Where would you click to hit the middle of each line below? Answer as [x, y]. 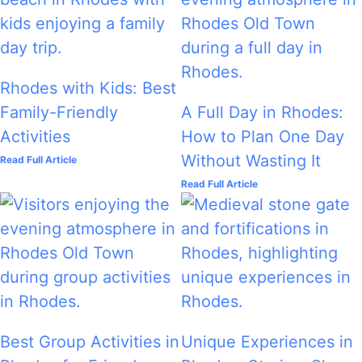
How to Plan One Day [263, 137]
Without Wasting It [251, 161]
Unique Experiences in [267, 342]
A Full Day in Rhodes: [262, 113]
